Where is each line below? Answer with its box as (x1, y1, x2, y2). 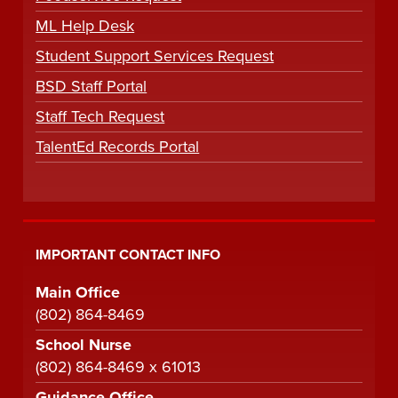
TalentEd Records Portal (36, 136, 200, 156)
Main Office (36, 282, 121, 302)
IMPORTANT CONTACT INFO (36, 245, 221, 264)
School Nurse (36, 334, 132, 354)
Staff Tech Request (36, 106, 165, 126)
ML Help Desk (36, 15, 135, 36)
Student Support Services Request (36, 45, 275, 66)
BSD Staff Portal (36, 76, 147, 96)
